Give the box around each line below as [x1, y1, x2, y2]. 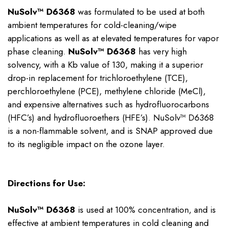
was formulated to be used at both [75, 5, 205, 18]
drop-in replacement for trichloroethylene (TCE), [8, 71, 188, 84]
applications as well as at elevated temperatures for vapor [8, 32, 219, 44]
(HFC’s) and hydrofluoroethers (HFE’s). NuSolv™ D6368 [8, 111, 214, 124]
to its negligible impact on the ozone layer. [8, 137, 165, 150]
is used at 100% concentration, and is [75, 203, 216, 216]
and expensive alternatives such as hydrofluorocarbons [8, 98, 209, 110]
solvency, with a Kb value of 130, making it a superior [8, 58, 203, 71]
